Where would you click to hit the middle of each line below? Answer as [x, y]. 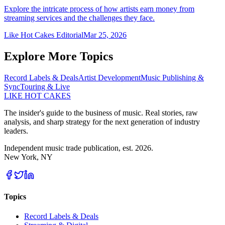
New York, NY [28, 157]
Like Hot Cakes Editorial [44, 35]
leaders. [16, 131]
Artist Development [109, 77]
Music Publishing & [172, 77]
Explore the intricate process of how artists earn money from [99, 9]
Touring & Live [45, 86]
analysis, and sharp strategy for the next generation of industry [102, 122]
